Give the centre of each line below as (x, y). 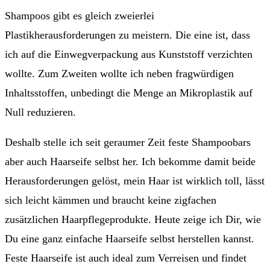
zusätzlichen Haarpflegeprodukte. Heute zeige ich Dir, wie (133, 220)
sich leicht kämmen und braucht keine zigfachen (111, 200)
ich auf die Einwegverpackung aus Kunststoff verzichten (129, 55)
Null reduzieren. (40, 112)
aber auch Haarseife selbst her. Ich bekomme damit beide (130, 162)
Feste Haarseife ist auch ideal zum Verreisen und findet (126, 258)
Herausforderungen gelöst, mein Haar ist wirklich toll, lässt (135, 181)
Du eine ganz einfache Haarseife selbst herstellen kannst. (130, 239)
